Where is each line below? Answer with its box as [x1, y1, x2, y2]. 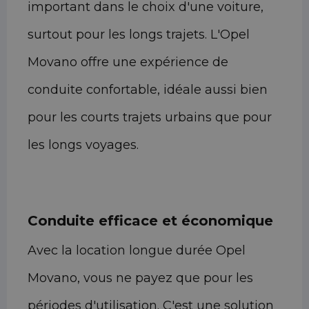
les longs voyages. [28, 137, 139, 153]
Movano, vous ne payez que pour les [28, 270, 253, 286]
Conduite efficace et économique [28, 212, 273, 230]
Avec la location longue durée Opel [28, 243, 246, 259]
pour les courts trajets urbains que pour [28, 110, 272, 126]
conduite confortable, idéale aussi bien [28, 82, 268, 98]
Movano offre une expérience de [28, 54, 228, 70]
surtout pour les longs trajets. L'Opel [28, 27, 250, 43]
